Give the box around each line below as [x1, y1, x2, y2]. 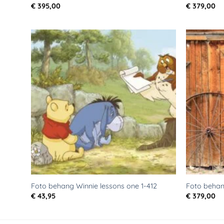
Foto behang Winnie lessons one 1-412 [30, 181, 157, 190]
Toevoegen [138, 53, 169, 61]
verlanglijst [138, 67, 168, 75]
